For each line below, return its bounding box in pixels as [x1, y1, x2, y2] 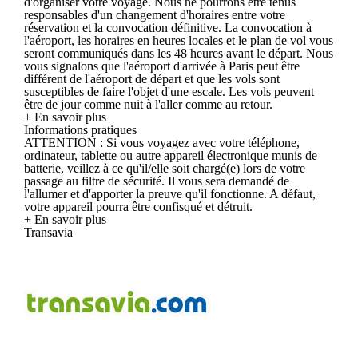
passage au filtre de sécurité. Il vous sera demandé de [24, 173, 289, 188]
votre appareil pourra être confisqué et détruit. [24, 199, 253, 213]
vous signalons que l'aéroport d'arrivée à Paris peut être [24, 58, 300, 73]
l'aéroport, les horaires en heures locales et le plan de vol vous [24, 33, 333, 47]
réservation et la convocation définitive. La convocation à [24, 20, 312, 34]
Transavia [24, 225, 73, 239]
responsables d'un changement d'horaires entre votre [24, 7, 285, 22]
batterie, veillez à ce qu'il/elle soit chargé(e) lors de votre [24, 161, 305, 175]
